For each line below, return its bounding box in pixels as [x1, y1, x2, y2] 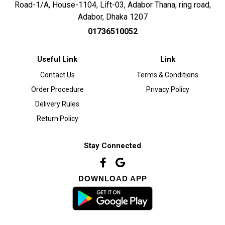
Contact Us [40, 70, 75, 79]
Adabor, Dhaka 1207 [77, 12, 148, 22]
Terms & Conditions [137, 70, 199, 79]
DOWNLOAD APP [78, 174, 147, 183]
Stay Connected [84, 141, 141, 150]
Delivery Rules [35, 99, 80, 108]
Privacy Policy [146, 85, 189, 93]
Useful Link [37, 54, 78, 64]
